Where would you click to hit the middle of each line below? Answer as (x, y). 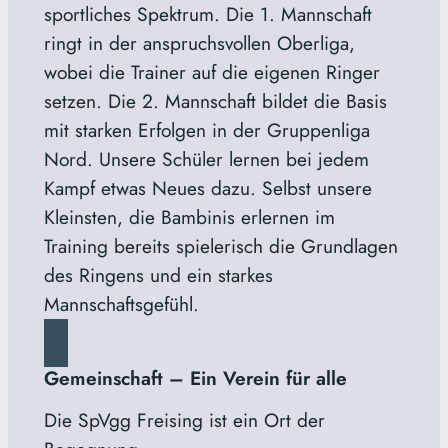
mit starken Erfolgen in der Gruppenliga (206, 129)
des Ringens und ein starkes (158, 274)
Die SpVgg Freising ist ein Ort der (184, 419)
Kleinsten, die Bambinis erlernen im (189, 216)
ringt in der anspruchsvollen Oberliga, (199, 42)
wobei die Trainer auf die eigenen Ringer (211, 71)
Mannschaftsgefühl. (121, 303)
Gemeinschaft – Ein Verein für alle (195, 377)
